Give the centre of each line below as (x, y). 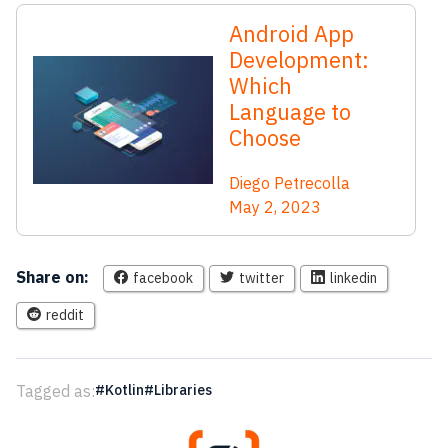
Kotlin (124, 390)
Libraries (183, 390)
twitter (261, 278)
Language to (290, 111)
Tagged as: (55, 391)
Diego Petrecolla (289, 183)
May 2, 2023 (275, 207)
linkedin (353, 278)
